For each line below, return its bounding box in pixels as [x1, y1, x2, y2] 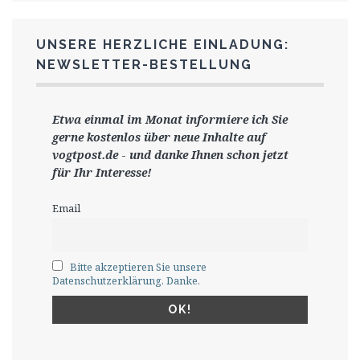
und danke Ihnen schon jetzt [129, 146, 288, 162]
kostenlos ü [87, 129, 151, 145]
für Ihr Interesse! [52, 164, 152, 180]
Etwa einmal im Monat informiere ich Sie [52, 111, 288, 127]
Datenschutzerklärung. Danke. [52, 273, 200, 288]
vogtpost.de [52, 146, 118, 162]
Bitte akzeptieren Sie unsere [70, 260, 207, 274]
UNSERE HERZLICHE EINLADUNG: [36, 36, 289, 52]
